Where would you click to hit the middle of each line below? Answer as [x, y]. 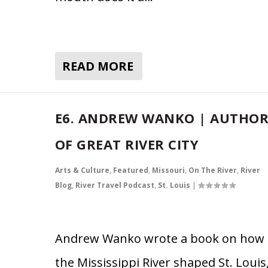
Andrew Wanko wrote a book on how [159, 238]
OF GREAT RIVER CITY [127, 144]
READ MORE [98, 66]
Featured [130, 170]
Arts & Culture [82, 170]
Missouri [168, 170]
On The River [212, 170]
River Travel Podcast [115, 185]
